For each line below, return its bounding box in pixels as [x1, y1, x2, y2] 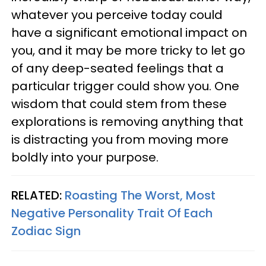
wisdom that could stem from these [11, 96, 227, 113]
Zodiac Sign [11, 223, 81, 240]
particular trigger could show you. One [11, 78, 239, 95]
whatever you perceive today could [11, 7, 223, 24]
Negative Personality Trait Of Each [11, 205, 213, 222]
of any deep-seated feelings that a [11, 60, 224, 77]
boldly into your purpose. [11, 149, 159, 166]
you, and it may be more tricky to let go [11, 42, 245, 59]
